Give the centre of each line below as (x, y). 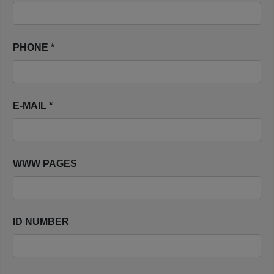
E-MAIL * (33, 106)
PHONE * (34, 47)
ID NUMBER (41, 222)
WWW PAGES (45, 164)
